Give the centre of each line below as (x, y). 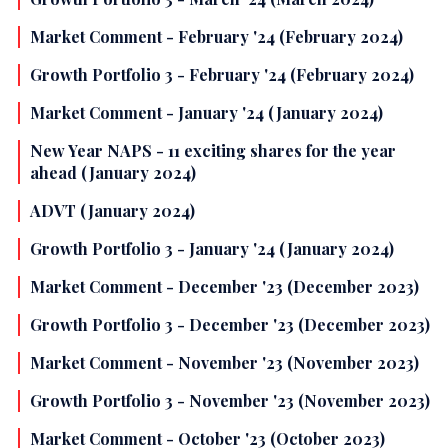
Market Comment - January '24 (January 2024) (206, 113)
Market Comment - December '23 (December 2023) (224, 287)
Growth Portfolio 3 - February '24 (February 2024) (222, 75)
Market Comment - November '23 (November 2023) (224, 363)
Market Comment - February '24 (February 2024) (216, 37)
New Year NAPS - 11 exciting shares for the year (213, 151)
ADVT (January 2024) (112, 211)
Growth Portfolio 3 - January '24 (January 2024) (212, 249)
